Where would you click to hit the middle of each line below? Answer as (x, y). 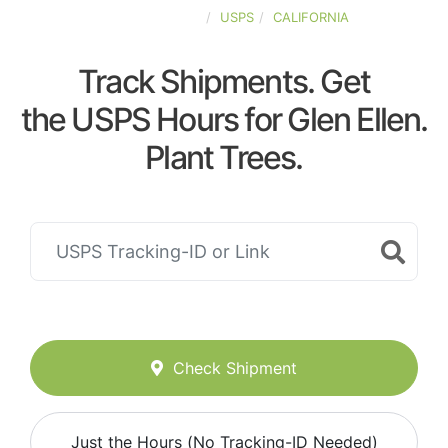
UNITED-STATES (150, 17)
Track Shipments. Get (224, 81)
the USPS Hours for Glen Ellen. (224, 119)
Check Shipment (235, 368)
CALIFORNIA (310, 17)
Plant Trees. (224, 157)
